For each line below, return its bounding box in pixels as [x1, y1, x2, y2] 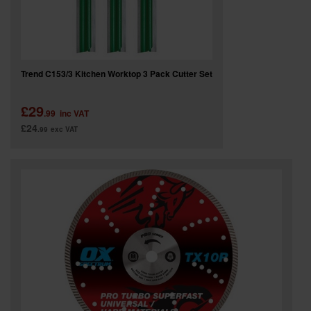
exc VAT [51, 124, 78, 134]
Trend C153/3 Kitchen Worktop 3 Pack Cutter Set [21, 67, 212, 80]
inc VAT [60, 106, 89, 119]
